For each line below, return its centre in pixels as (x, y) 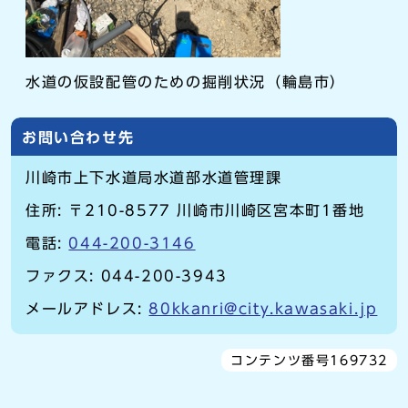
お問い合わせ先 (78, 138)
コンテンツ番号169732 (309, 361)
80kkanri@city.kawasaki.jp (263, 309)
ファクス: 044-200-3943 (127, 276)
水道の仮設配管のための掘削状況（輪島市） (186, 82)
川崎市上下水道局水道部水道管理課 (154, 178)
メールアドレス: (87, 309)
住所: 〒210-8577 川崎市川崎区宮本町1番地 (195, 211)
